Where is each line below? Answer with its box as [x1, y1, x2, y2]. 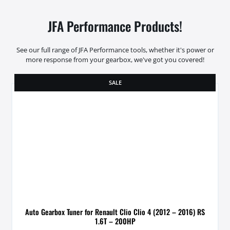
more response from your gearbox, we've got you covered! [26, 54, 204, 64]
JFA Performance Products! [48, 16, 182, 36]
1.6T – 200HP [94, 215, 136, 226]
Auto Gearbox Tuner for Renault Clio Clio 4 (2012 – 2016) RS [25, 206, 205, 217]
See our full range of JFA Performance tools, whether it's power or [16, 45, 214, 54]
